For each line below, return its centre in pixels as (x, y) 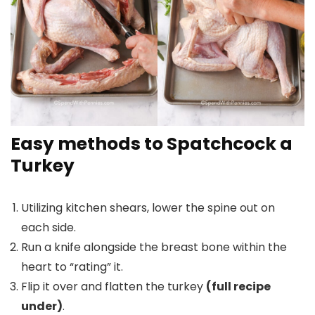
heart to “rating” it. (72, 267)
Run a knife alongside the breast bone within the (154, 247)
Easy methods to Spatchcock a (152, 144)
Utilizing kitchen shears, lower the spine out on (148, 208)
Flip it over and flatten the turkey (114, 287)
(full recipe (238, 287)
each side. (49, 227)
